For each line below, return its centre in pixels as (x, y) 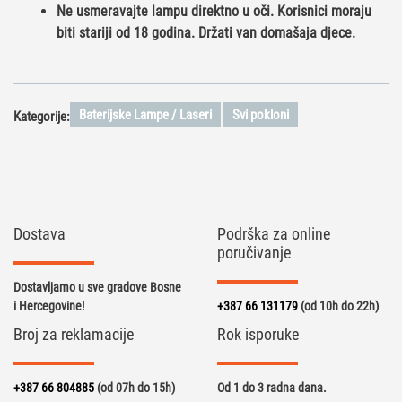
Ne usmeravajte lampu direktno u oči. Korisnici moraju (214, 12)
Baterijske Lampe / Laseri (145, 115)
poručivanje (253, 253)
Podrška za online (273, 234)
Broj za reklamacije (74, 335)
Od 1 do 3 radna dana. (271, 388)
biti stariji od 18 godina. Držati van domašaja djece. (206, 33)
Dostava (39, 234)
